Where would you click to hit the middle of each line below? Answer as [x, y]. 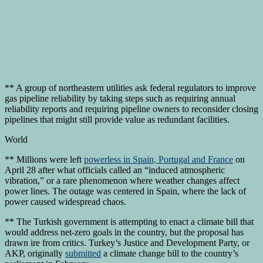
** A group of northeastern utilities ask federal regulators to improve [130, 87]
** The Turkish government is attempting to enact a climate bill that [129, 221]
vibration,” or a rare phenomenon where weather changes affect [122, 180]
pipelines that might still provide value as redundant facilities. [117, 119]
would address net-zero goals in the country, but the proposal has [124, 232]
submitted [83, 253]
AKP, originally [35, 253]
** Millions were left [44, 159]
